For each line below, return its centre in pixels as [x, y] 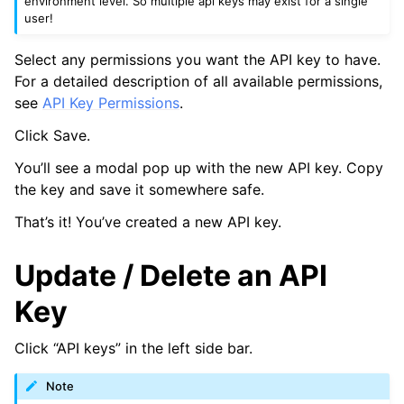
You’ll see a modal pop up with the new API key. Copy [199, 168]
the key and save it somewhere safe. [139, 190]
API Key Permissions [111, 103]
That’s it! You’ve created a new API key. [148, 222]
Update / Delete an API [171, 276]
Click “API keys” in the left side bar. [133, 349]
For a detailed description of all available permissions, [198, 82]
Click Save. [52, 136]
